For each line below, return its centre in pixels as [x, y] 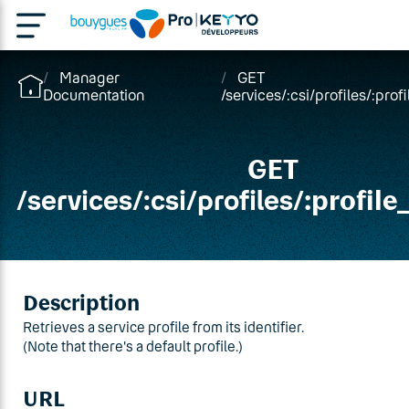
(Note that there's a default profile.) [133, 346]
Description [81, 302]
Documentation [94, 94]
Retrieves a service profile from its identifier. [163, 327]
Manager [89, 77]
